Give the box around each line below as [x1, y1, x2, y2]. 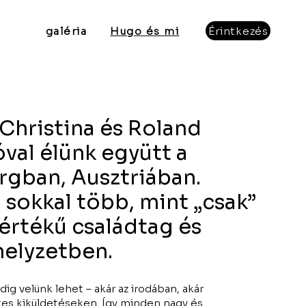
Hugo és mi [110, 24, 180, 38]
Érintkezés [208, 24, 268, 38]
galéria [45, 24, 87, 38]
